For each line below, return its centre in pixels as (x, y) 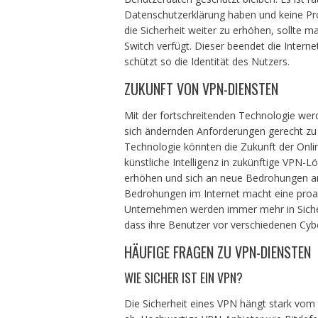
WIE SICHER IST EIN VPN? (183, 277)
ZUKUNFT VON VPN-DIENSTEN (201, 88)
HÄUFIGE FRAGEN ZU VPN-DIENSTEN (217, 252)
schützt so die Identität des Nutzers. (207, 61)
